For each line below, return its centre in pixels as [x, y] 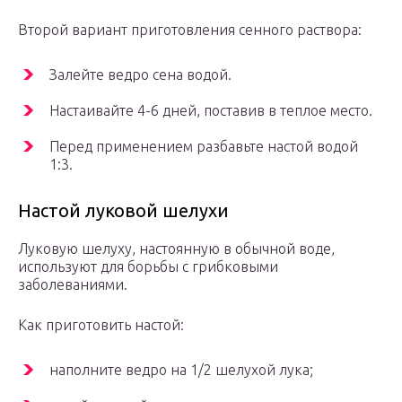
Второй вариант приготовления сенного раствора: [190, 30]
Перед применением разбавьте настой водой [204, 147]
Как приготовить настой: [101, 325]
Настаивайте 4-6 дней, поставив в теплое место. [211, 111]
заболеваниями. [73, 285]
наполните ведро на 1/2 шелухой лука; [181, 370]
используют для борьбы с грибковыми [148, 267]
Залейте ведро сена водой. [140, 75]
